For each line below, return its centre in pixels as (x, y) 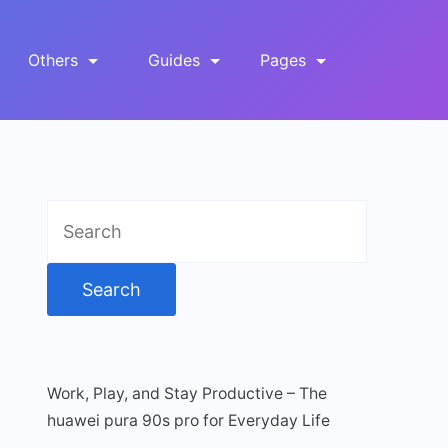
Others (53, 60)
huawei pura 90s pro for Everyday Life (188, 420)
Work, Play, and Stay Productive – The (186, 393)
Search (75, 214)
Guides (174, 60)
